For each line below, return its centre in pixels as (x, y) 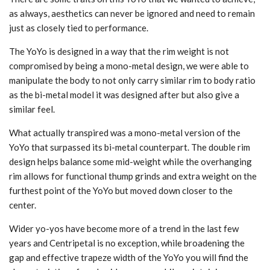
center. (23, 205)
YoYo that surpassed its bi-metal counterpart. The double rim (130, 147)
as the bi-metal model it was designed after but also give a (124, 94)
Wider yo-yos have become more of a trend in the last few (124, 228)
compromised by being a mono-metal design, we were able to (129, 65)
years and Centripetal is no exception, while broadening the (127, 243)
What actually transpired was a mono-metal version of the (125, 132)
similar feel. (32, 109)
